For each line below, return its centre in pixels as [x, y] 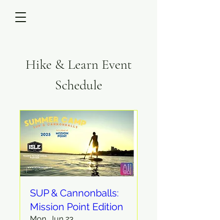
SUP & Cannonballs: [74, 193]
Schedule [79, 85]
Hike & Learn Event [79, 64]
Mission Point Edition [77, 206]
